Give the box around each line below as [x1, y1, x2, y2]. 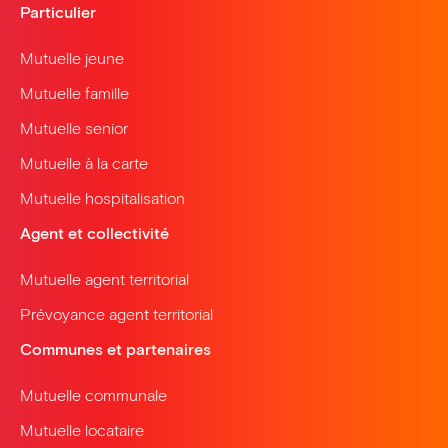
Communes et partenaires [20, 339, 211, 359]
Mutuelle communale [20, 385, 167, 405]
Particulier [20, 2, 96, 22]
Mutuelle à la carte [20, 153, 148, 173]
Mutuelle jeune [20, 48, 124, 68]
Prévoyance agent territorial [20, 304, 213, 324]
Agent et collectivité [20, 223, 169, 243]
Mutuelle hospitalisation [20, 188, 185, 208]
